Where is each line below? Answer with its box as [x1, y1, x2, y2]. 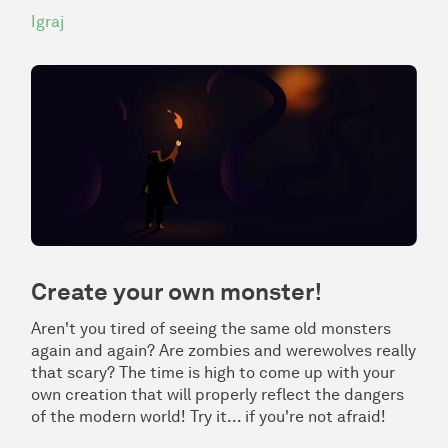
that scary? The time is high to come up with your [31, 362, 395, 382]
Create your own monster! [31, 276, 322, 306]
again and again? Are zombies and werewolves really [31, 340, 416, 360]
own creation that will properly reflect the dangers [31, 384, 404, 404]
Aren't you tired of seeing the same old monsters [31, 318, 391, 338]
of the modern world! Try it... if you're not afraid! [31, 406, 386, 426]
